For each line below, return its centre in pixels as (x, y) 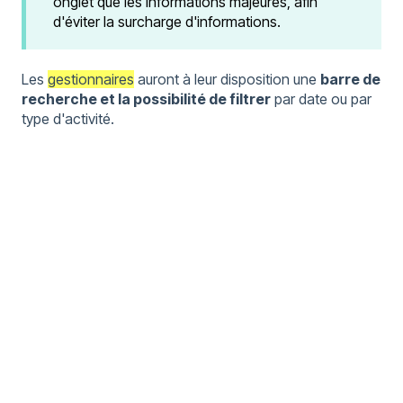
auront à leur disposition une (227, 80)
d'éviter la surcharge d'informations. (167, 21)
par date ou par (321, 99)
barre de (350, 80)
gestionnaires (91, 80)
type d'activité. (68, 119)
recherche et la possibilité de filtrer (146, 99)
